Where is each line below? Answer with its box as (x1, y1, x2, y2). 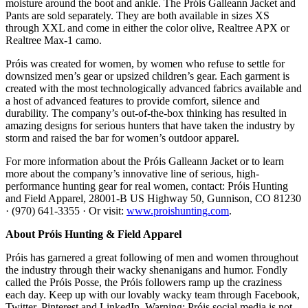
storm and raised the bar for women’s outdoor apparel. (5, 131, 239, 144)
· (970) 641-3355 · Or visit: (5, 204, 126, 217)
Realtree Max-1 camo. (5, 34, 102, 46)
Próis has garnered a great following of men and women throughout (5, 251, 298, 263)
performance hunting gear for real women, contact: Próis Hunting (5, 179, 288, 192)
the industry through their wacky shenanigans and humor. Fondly (5, 263, 287, 276)
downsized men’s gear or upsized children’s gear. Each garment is (5, 69, 289, 82)
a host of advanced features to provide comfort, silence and (5, 94, 260, 107)
